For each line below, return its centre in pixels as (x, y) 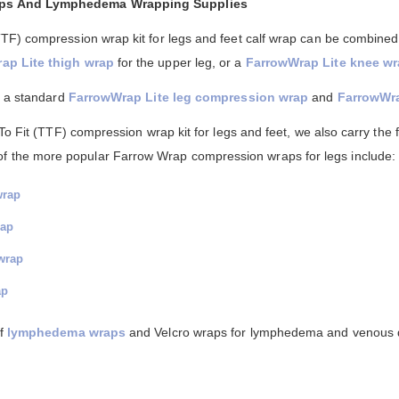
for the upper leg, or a (179, 63)
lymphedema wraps (66, 333)
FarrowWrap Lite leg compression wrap (188, 98)
